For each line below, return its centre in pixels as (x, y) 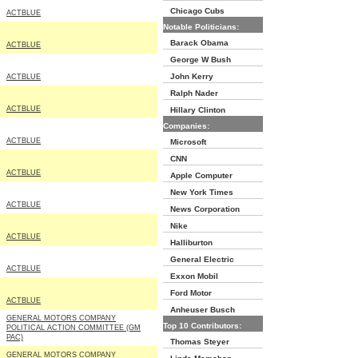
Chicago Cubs (194, 11)
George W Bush (197, 60)
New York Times (198, 192)
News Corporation (201, 209)
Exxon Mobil (191, 276)
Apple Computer (198, 175)
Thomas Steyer (196, 342)
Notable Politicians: (201, 27)
